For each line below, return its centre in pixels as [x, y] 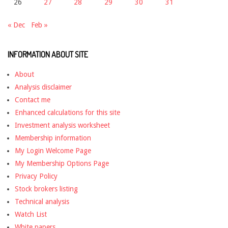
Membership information [53, 138]
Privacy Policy [36, 176]
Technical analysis [42, 202]
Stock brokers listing [46, 189]
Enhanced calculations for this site [67, 113]
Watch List [31, 215]
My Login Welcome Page [53, 151]
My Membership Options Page [62, 164]
